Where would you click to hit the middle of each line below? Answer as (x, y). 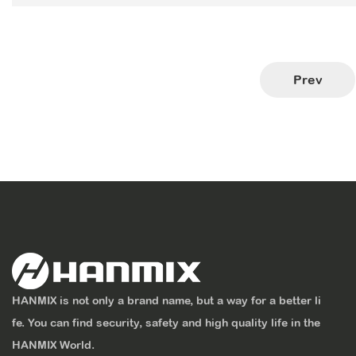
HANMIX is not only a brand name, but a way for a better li (166, 301)
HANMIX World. (53, 345)
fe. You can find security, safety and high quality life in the (166, 323)
